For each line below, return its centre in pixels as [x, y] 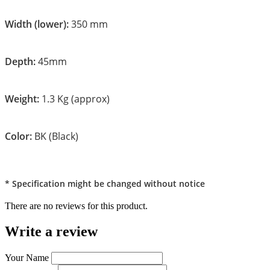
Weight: [22, 99]
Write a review [51, 232]
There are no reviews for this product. [76, 206]
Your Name [27, 258]
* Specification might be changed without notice [105, 184]
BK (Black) [56, 136]
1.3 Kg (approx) [76, 99]
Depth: [20, 61]
